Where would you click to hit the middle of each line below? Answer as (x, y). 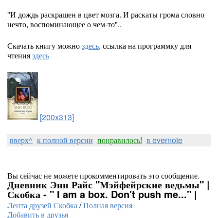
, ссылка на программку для (145, 45)
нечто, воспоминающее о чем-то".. (65, 24)
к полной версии (65, 140)
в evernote (164, 140)
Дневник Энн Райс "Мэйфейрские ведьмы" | (109, 184)
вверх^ (21, 140)
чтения (20, 55)
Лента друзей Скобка (42, 205)
